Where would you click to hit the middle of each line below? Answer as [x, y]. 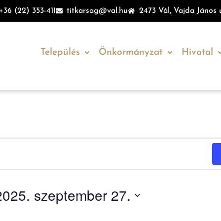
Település [60, 53]
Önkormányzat [130, 53]
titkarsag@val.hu [97, 11]
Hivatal [197, 53]
